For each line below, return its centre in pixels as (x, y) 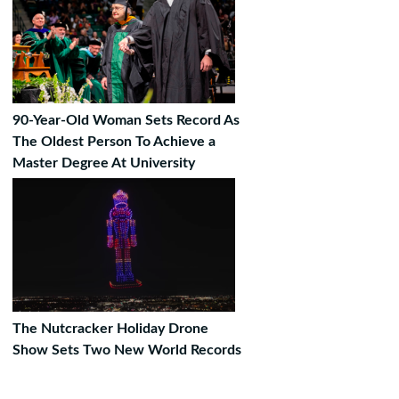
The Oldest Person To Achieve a (114, 142)
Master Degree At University (104, 163)
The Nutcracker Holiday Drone (110, 329)
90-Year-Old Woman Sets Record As (126, 120)
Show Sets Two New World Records (127, 350)
